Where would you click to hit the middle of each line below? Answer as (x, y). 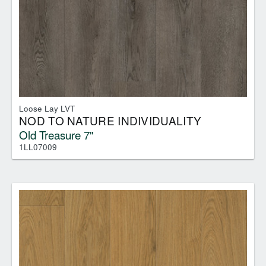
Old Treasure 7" (56, 134)
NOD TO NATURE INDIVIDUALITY (110, 120)
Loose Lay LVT (47, 108)
